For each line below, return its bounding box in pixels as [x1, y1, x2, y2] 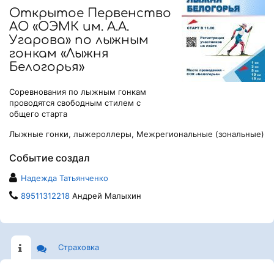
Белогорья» [9, 60, 84, 75]
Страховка [58, 242, 99, 253]
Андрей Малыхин [70, 191, 141, 201]
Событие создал [9, 152, 90, 165]
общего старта [9, 109, 67, 119]
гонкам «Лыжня [9, 46, 109, 61]
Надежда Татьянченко [21, 173, 108, 183]
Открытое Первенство [9, 6, 171, 21]
